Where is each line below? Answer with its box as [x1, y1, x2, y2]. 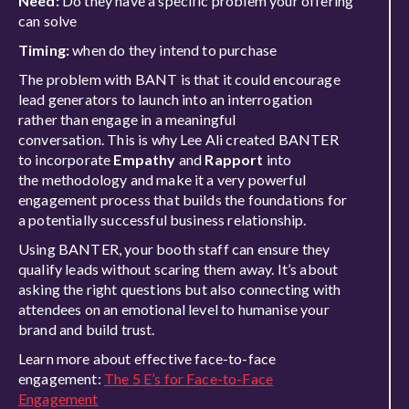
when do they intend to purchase [72, 41, 280, 58]
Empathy [113, 151, 176, 168]
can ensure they [231, 240, 330, 257]
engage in [90, 110, 155, 128]
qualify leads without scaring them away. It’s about [18, 260, 339, 278]
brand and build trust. [18, 320, 158, 338]
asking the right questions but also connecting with [18, 280, 341, 298]
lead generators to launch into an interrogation [18, 90, 313, 108]
